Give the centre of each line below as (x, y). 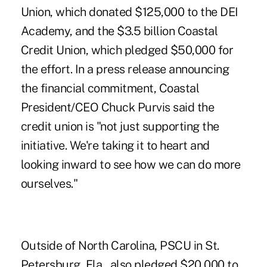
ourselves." (49, 184)
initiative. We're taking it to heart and (115, 146)
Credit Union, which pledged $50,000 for (127, 50)
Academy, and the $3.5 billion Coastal (119, 31)
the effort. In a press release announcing (125, 69)
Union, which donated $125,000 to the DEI (129, 12)
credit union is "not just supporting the (120, 127)
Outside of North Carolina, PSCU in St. (120, 246)
